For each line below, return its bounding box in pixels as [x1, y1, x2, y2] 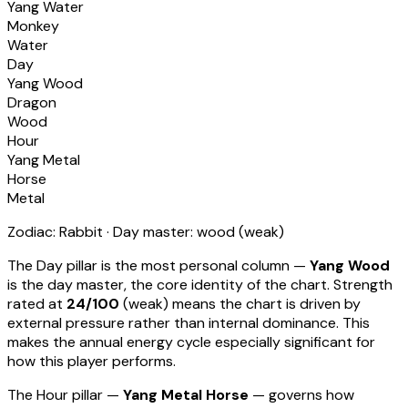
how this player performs [7, 352, 173, 372]
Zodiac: [7, 222, 59, 242]
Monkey [7, 16, 59, 36]
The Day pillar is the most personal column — [7, 256, 306, 276]
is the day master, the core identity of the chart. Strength [7, 275, 393, 295]
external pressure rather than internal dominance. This [7, 313, 370, 333]
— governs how [252, 385, 354, 405]
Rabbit [59, 222, 103, 242]
